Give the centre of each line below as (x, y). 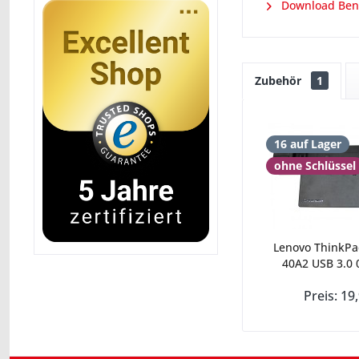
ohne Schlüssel (315, 165)
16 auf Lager (308, 144)
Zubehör (280, 81)
